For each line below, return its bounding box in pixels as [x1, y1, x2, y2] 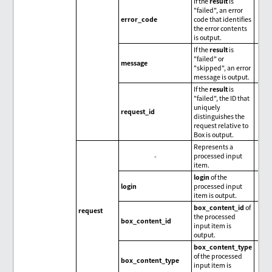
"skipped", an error [194, 63, 251, 73]
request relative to [194, 121, 249, 131]
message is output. [194, 72, 250, 82]
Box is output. [194, 130, 234, 140]
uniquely [194, 103, 221, 112]
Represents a [194, 142, 234, 152]
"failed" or [194, 54, 225, 64]
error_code [121, 15, 158, 24]
